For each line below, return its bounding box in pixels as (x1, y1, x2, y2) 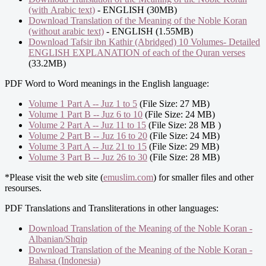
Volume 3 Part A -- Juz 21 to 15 (28, 141, 147, 151)
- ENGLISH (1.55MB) (104, 26, 193, 36)
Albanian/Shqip (28, 233, 87, 244)
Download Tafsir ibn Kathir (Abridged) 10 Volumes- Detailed (28, 36, 260, 47)
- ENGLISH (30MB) (95, 4, 177, 15)
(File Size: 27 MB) (137, 98, 210, 109)
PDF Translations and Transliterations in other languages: (5, 202, 218, 213)
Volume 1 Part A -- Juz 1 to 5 (28, 98, 137, 109)
